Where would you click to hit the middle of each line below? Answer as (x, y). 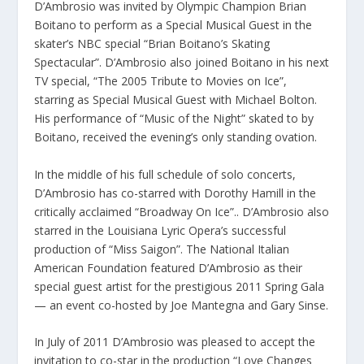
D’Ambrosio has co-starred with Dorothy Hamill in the (175, 193)
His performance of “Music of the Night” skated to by (174, 119)
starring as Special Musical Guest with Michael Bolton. (176, 100)
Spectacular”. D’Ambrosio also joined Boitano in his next (182, 63)
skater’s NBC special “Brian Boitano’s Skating (152, 44)
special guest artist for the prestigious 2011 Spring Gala (180, 286)
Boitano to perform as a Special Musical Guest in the (173, 25)
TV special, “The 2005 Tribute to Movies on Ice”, (161, 81)
